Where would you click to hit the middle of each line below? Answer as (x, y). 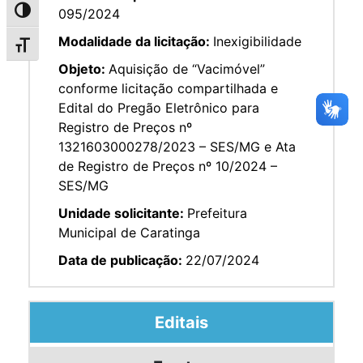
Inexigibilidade (257, 41)
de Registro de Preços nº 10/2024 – (168, 166)
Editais (181, 322)
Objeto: (83, 68)
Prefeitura (217, 213)
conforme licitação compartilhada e (168, 88)
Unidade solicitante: (123, 213)
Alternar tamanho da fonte (87, 48)
